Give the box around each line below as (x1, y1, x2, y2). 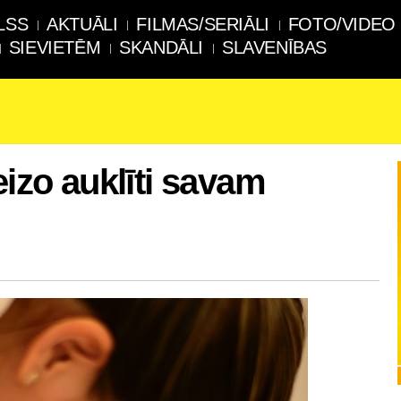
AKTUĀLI (47, 14, 118, 34)
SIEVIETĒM (8, 38, 101, 57)
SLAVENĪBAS (222, 38, 328, 57)
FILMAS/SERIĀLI (136, 14, 269, 34)
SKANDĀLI (119, 38, 204, 57)
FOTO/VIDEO (287, 14, 396, 34)
